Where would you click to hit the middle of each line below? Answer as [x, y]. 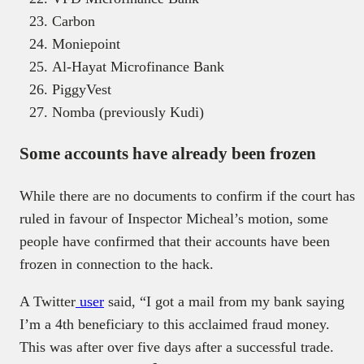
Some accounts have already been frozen [170, 153]
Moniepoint [86, 43]
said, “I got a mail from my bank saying [224, 301]
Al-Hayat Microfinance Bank [138, 66]
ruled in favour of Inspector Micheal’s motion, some [174, 218]
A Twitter [48, 301]
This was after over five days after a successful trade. [177, 347]
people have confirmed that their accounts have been [175, 241]
